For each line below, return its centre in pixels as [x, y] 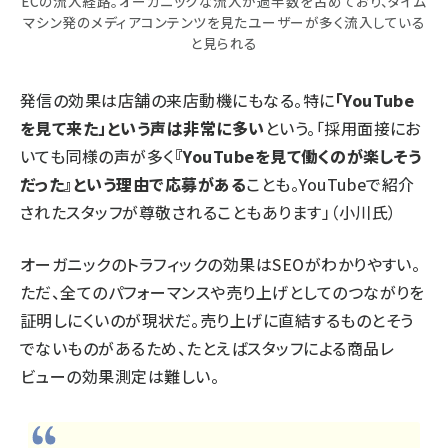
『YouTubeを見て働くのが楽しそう [298, 156]
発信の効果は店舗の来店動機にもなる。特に [177, 100]
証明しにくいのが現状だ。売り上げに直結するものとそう [217, 320]
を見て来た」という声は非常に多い [142, 128]
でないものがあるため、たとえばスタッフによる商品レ [207, 348]
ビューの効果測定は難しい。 [120, 376]
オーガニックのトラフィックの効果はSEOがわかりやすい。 [220, 264]
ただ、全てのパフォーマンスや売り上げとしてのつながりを [222, 292]
